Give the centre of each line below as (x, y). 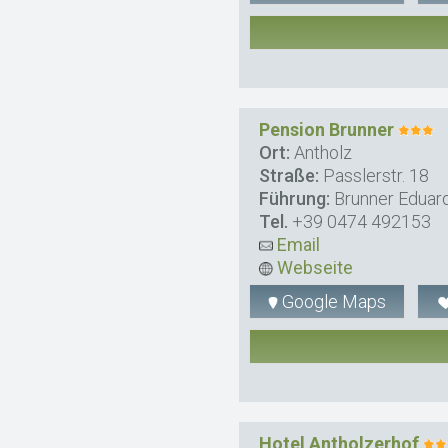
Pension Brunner (327, 129)
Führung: (295, 198)
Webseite (313, 267)
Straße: (289, 175)
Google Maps (332, 301)
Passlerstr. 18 (374, 175)
